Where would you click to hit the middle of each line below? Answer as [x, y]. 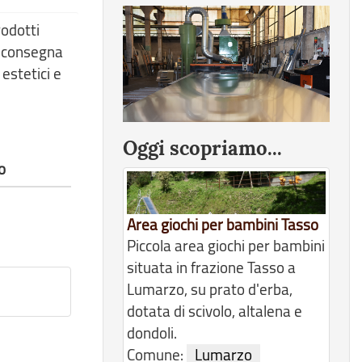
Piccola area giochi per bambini [226, 245]
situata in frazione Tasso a [211, 267]
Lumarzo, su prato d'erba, [210, 289]
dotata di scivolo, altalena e [215, 311]
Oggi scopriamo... [202, 148]
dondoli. [152, 333]
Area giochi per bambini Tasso [223, 224]
